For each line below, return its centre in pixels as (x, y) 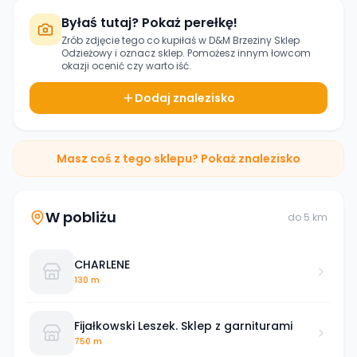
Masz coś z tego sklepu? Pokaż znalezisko (178, 159)
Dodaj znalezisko (185, 98)
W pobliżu (81, 217)
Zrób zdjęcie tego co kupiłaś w (135, 40)
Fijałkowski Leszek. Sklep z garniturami (183, 326)
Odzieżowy (87, 53)
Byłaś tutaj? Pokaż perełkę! (149, 23)
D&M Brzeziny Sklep (254, 40)
